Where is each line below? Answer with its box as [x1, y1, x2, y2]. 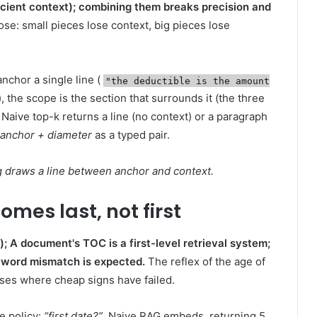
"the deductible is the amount [105, 75, 270, 86]
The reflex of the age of [145, 254, 265, 268]
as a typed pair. [92, 128, 170, 142]
